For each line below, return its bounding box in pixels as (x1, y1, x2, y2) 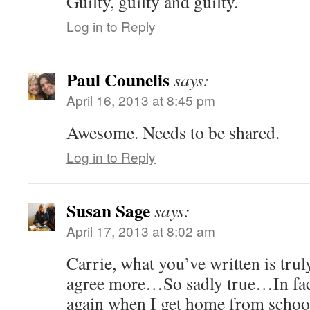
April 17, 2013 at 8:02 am (66, 221, 215, 240)
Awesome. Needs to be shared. (66, 120, 280, 144)
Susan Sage (66, 197, 150, 224)
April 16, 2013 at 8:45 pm (66, 91, 215, 109)
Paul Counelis (66, 66, 170, 93)
